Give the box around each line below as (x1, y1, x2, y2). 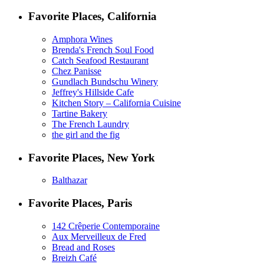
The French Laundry (52, 118, 129, 129)
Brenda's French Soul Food (52, 44, 154, 55)
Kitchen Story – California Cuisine (52, 97, 181, 108)
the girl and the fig (52, 129, 120, 140)
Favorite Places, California (28, 10, 157, 23)
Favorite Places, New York (28, 151, 155, 164)
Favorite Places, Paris (28, 197, 132, 210)
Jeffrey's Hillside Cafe (52, 87, 134, 97)
